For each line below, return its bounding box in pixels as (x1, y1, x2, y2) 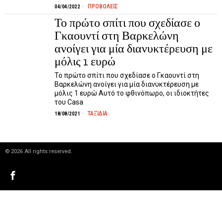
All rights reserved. (23, 148, 72, 155)
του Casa (55, 98, 83, 106)
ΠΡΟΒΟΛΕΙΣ (88, 3, 118, 10)
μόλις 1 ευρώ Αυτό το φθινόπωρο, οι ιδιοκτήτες (55, 89, 209, 97)
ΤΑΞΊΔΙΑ (88, 110, 108, 117)
